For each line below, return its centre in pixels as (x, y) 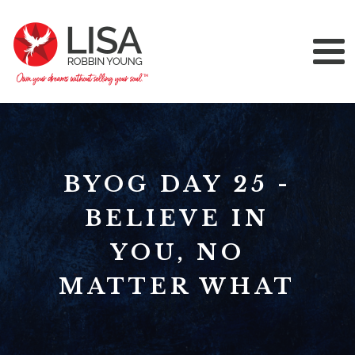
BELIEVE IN (177, 218)
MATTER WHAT (177, 286)
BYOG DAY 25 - (177, 184)
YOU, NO (177, 252)
